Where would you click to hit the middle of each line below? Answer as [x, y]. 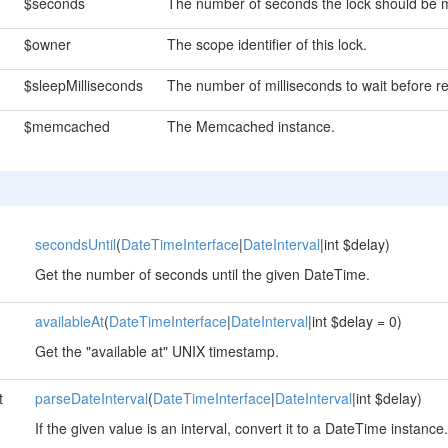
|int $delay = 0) [354, 321]
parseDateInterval [91, 398]
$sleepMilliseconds [83, 85]
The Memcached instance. [250, 126]
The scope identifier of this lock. [266, 44]
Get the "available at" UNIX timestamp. [156, 351]
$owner [47, 44]
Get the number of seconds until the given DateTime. [202, 274]
